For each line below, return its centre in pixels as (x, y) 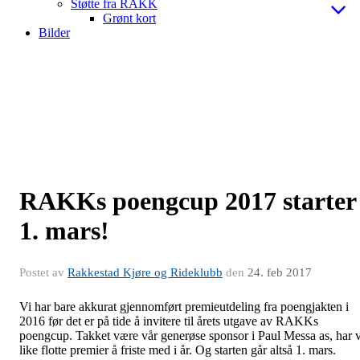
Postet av (43, 272)
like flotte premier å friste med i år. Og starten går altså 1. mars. (178, 350)
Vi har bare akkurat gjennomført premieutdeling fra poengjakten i (184, 306)
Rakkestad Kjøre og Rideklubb (145, 272)
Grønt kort (129, 18)
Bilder (54, 32)
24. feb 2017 (280, 272)
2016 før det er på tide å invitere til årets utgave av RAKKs (169, 321)
